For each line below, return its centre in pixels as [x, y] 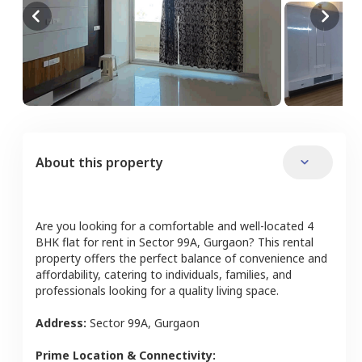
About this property [99, 162]
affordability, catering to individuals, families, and [164, 274]
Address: [63, 322]
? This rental [281, 242]
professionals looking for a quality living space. [157, 290]
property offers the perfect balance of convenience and [181, 258]
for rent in [108, 242]
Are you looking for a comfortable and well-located [170, 225]
